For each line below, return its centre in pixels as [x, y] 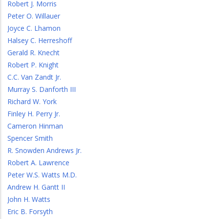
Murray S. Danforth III [42, 89]
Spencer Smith [30, 138]
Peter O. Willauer [34, 16]
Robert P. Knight [33, 65]
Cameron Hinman [35, 126]
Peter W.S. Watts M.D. [42, 175]
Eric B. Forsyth [30, 211]
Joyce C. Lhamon [34, 28]
